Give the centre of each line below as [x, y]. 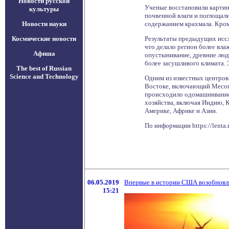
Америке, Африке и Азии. [181, 111]
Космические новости [44, 39]
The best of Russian [44, 68]
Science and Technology [44, 76]
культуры [44, 9]
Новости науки [44, 24]
